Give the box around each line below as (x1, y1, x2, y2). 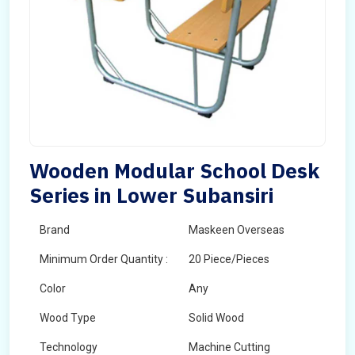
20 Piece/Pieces (189, 253, 269, 265)
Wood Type (40, 311, 96, 324)
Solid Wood (189, 311, 244, 324)
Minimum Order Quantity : (40, 253, 168, 265)
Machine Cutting (189, 341, 270, 353)
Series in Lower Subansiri (29, 181, 273, 208)
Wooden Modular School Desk (29, 157, 319, 184)
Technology (40, 341, 97, 353)
